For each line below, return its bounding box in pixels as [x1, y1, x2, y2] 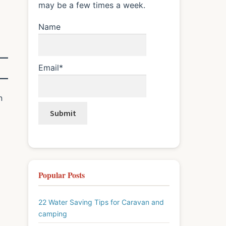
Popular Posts [38, 168, 85, 181]
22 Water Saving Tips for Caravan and [38, 197, 164, 206]
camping [38, 209, 67, 218]
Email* [38, 62, 63, 73]
